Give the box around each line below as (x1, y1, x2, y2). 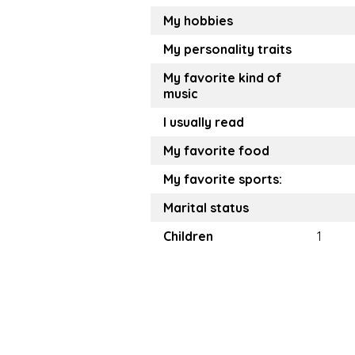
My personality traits (163, 41, 292, 58)
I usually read (163, 114, 244, 131)
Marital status (163, 200, 249, 216)
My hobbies (163, 13, 233, 29)
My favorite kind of (163, 70, 281, 86)
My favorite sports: (163, 171, 282, 188)
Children (163, 228, 213, 245)
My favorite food (163, 143, 269, 159)
